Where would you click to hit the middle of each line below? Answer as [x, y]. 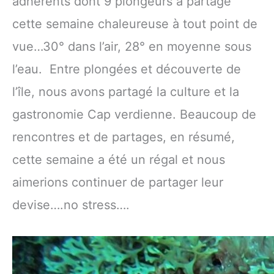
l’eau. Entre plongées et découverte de [127, 69]
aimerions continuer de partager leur [118, 183]
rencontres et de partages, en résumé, [124, 137]
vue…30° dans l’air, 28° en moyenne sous [132, 47]
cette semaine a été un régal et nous [119, 160]
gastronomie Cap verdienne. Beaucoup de [134, 115]
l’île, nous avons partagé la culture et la [126, 92]
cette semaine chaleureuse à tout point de [135, 24]
